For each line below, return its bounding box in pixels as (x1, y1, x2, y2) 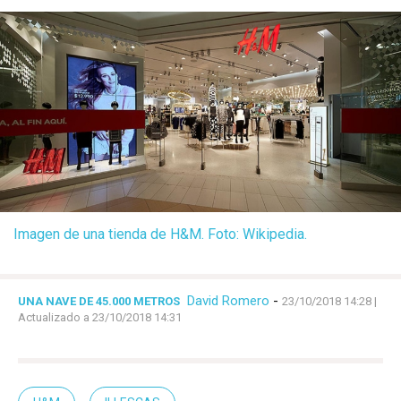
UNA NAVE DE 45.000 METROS (18, 294, 180, 309)
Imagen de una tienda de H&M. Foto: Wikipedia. (13, 226, 307, 243)
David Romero (187, 293, 269, 310)
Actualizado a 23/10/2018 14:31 (18, 311, 182, 325)
